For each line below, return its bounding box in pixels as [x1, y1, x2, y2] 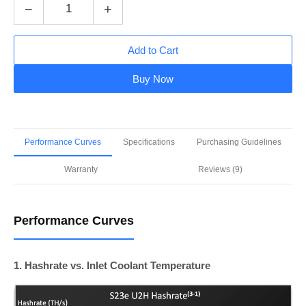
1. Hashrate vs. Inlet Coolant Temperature [14, 260, 210, 271]
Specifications [123, 137, 175, 147]
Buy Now [133, 73, 173, 85]
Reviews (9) [197, 165, 242, 174]
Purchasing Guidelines [197, 137, 281, 147]
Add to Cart [128, 44, 178, 56]
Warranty [64, 165, 98, 174]
